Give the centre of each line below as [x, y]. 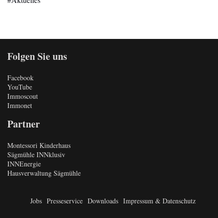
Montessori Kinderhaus [39, 145]
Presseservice [64, 201]
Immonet [20, 106]
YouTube [20, 87]
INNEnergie [24, 164]
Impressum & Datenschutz [159, 201]
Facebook [20, 78]
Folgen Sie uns [37, 56]
